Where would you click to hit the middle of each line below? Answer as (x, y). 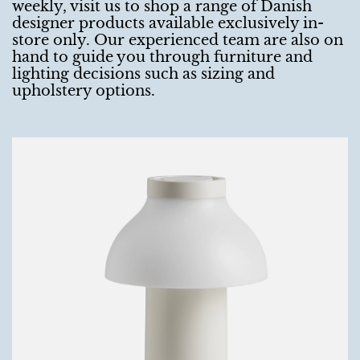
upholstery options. (86, 90)
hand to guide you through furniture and (162, 57)
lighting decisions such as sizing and (143, 74)
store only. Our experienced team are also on (178, 40)
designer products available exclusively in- (168, 23)
